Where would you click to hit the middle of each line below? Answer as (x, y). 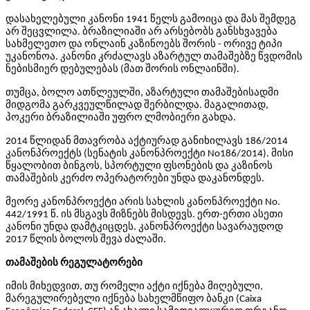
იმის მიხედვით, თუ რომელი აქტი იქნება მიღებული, (134, 287)
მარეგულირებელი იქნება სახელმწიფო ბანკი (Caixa (134, 299)
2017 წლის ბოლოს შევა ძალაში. (86, 240)
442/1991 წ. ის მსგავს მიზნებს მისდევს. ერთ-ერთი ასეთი (144, 215)
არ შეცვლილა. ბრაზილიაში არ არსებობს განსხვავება (142, 32)
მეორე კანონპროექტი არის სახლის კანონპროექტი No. (143, 202)
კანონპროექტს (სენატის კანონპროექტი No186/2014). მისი (149, 154)
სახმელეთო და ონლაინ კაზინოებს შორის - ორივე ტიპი (144, 45)
